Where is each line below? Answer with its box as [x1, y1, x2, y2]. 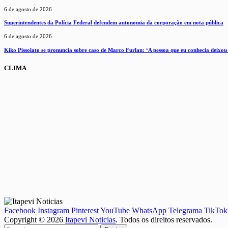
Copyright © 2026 [4, 215, 65, 224]
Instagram [38, 206, 69, 215]
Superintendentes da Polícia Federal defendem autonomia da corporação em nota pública [4, 19, 223, 26]
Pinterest [71, 206, 99, 215]
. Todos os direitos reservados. [116, 215, 212, 224]
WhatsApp [132, 206, 166, 215]
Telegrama [168, 206, 202, 215]
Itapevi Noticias [65, 215, 116, 224]
